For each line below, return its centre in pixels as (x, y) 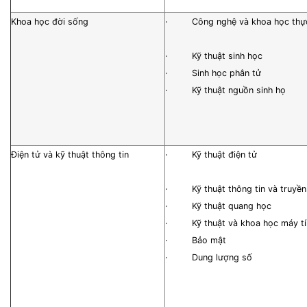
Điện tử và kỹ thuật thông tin (70, 155)
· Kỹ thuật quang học (218, 206)
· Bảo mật (196, 240)
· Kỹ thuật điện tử (211, 155)
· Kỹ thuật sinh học (214, 56)
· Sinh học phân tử (213, 73)
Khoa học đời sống (50, 22)
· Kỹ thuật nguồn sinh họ (225, 90)
